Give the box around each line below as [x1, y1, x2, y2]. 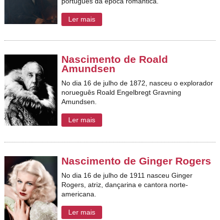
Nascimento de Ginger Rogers [61, 155, 212, 167]
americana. [61, 190, 97, 198]
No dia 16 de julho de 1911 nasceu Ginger [61, 171, 193, 179]
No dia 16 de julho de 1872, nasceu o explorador [61, 79, 214, 87]
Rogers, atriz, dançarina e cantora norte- [61, 180, 189, 189]
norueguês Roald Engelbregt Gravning [61, 88, 182, 96]
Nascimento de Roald [61, 54, 168, 65]
